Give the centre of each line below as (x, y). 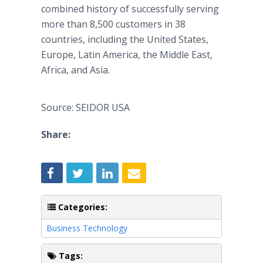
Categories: (82, 207)
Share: (56, 134)
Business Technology (87, 228)
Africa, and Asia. (75, 70)
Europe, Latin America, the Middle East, (127, 55)
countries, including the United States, (125, 39)
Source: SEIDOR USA (85, 107)
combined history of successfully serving (130, 9)
